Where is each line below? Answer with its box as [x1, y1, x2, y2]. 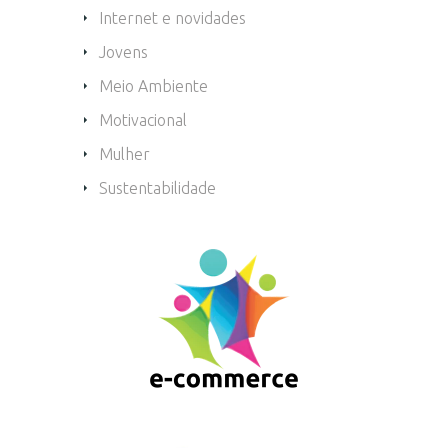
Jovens [99, 43, 148, 61]
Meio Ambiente [99, 77, 208, 95]
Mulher [99, 145, 150, 163]
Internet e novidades [99, 9, 246, 27]
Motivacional [99, 111, 187, 129]
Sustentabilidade [99, 179, 216, 197]
